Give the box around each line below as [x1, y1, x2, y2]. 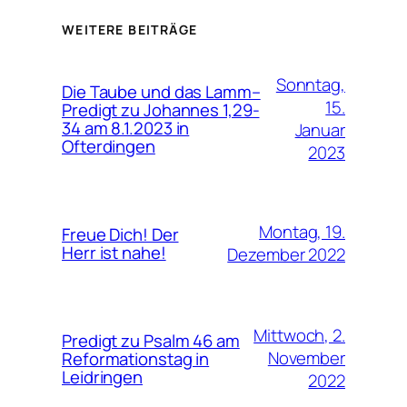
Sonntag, [275, 72, 345, 96]
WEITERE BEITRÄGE [62, 21, 198, 39]
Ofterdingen [62, 134, 155, 158]
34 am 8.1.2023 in [62, 115, 190, 140]
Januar [294, 117, 345, 142]
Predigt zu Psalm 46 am [62, 328, 240, 352]
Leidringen [62, 364, 144, 389]
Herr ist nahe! [62, 240, 166, 264]
